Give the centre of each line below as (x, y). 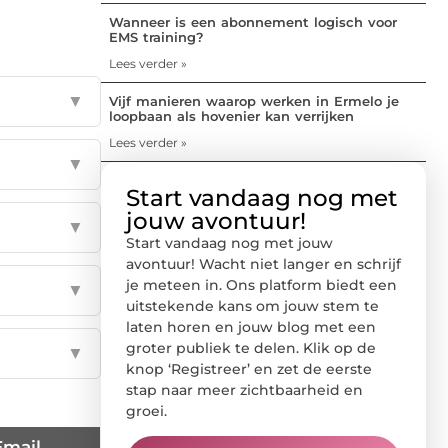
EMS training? (156, 36)
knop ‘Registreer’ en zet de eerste (249, 368)
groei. (146, 410)
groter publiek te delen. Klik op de (251, 347)
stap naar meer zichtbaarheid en (244, 389)
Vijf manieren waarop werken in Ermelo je (254, 100)
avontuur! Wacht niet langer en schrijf (263, 263)
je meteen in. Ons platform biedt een (261, 284)
